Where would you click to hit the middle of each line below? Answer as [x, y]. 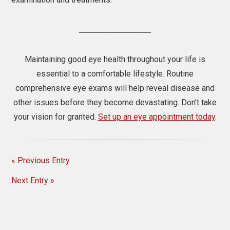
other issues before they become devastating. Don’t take [115, 102]
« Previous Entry [41, 160]
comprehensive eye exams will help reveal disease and [115, 88]
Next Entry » [33, 180]
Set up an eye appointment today [156, 117]
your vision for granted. [56, 117]
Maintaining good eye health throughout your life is [115, 59]
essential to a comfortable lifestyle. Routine [115, 73]
